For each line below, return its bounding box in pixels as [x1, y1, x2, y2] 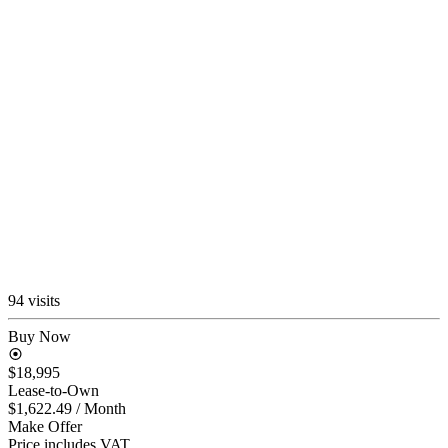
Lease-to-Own [8, 381, 99, 399]
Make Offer [8, 417, 82, 435]
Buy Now [8, 327, 71, 345]
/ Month [76, 399, 126, 417]
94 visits [8, 291, 60, 309]
